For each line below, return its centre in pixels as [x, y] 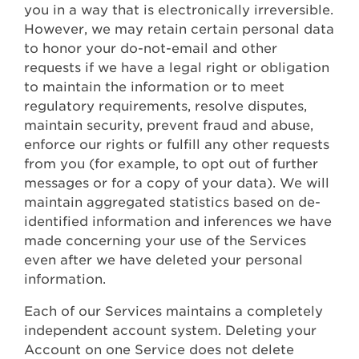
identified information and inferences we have [178, 222]
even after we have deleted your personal [163, 260]
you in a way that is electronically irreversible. [179, 10]
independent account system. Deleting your [170, 331]
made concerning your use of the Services [165, 241]
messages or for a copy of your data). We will [177, 184]
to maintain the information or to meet [154, 87]
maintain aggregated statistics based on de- [172, 203]
